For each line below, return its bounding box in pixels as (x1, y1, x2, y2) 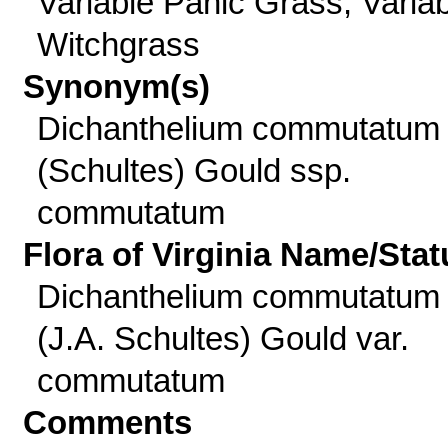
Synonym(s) (23, 68, 211, 105)
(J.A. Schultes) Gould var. (36, 320, 409, 357)
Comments (23, 404, 193, 441)
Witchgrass (36, 26, 200, 63)
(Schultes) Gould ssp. (36, 152, 351, 189)
